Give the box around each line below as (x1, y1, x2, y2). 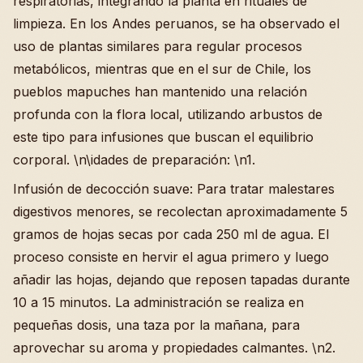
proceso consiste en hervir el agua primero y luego (13, 248, 329, 265)
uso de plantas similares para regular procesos (13, 37, 302, 54)
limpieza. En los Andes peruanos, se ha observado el (13, 15, 340, 32)
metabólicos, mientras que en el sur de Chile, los (13, 60, 311, 77)
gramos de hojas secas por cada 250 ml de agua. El (13, 225, 329, 242)
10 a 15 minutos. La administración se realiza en (13, 293, 304, 310)
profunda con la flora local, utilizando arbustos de (13, 105, 322, 122)
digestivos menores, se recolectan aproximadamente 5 (13, 203, 348, 220)
